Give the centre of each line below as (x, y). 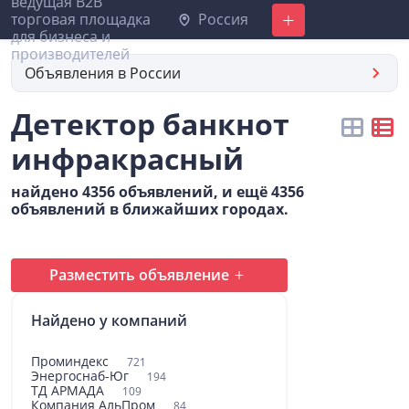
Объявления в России (103, 73)
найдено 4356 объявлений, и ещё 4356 (157, 192)
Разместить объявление (139, 275)
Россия (221, 19)
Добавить (299, 20)
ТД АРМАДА (69, 390)
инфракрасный (127, 158)
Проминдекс (72, 361)
